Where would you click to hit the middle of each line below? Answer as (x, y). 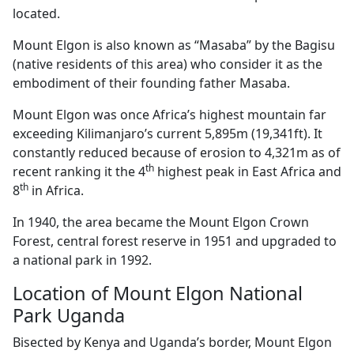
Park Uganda (69, 315)
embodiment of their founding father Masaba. (151, 83)
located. (36, 13)
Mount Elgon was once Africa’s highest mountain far (169, 115)
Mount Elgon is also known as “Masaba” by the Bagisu (174, 45)
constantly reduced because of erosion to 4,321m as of (177, 153)
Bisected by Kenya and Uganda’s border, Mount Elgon (172, 342)
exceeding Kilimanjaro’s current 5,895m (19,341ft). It (168, 134)
